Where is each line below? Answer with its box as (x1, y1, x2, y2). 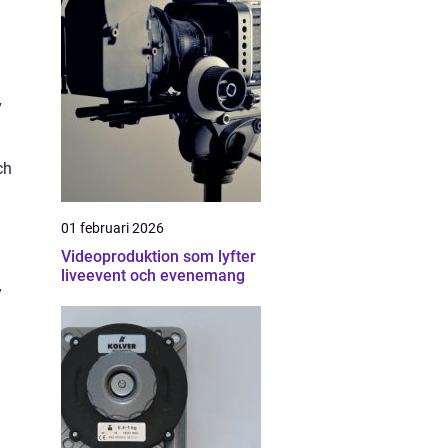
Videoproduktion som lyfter (61, 247, 256, 266)
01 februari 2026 (61, 220, 164, 236)
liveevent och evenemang (61, 266, 245, 285)
